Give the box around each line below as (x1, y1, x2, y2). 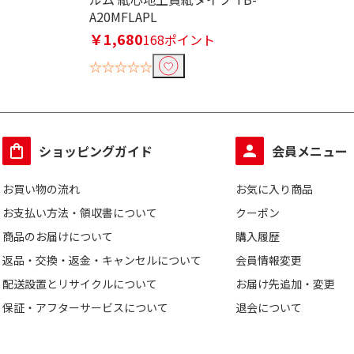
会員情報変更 (235, 252, 303, 268)
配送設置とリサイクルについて (2, 276, 157, 292)
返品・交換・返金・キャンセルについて (2, 252, 201, 268)
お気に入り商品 (235, 181, 314, 197)
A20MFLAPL (88, 7, 157, 26)
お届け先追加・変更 (235, 276, 336, 292)
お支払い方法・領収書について (2, 205, 157, 220)
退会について (235, 299, 303, 315)
